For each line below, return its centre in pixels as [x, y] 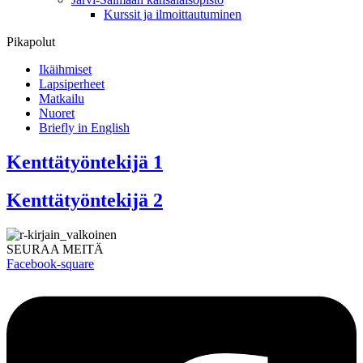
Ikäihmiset [65, 69]
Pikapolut [31, 42]
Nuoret [57, 113]
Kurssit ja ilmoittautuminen [173, 14]
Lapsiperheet [72, 84]
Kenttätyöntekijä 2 [85, 200]
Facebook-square [50, 263]
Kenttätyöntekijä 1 [85, 162]
